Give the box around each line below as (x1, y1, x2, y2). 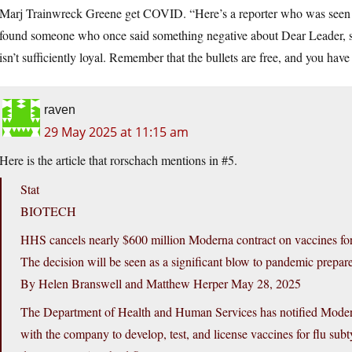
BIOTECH (20, 203, 76, 220)
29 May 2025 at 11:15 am (44, 123, 189, 141)
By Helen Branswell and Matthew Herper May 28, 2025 (20, 275, 301, 292)
